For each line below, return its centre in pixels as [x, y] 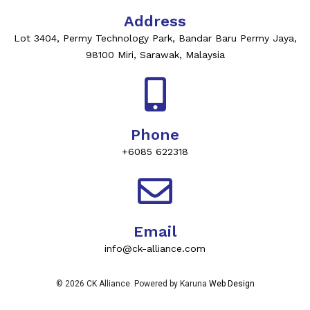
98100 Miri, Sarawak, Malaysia [155, 55]
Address [155, 21]
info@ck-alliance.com [155, 248]
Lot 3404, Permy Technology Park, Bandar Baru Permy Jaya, [155, 38]
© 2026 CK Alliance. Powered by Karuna [132, 283]
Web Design [231, 283]
